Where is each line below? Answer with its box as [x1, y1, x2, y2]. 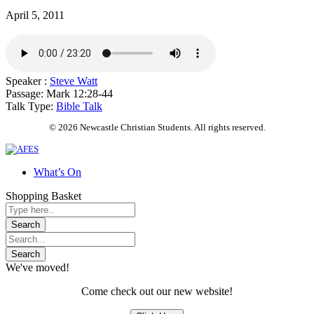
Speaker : [6, 74, 47, 87]
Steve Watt [50, 74, 97, 87]
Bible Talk [56, 100, 102, 112]
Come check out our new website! [81, 285, 233, 298]
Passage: [6, 87, 43, 100]
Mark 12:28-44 [46, 87, 113, 100]
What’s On [34, 166, 81, 179]
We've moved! [6, 261, 69, 274]
